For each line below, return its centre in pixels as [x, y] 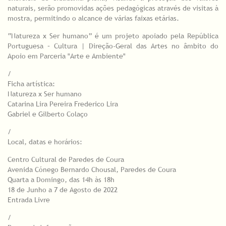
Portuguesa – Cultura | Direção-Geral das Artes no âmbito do [113, 46]
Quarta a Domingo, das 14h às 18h [61, 180]
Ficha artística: [31, 84]
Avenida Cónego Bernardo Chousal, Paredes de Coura [92, 170]
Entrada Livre [29, 200]
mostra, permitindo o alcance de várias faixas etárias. [93, 18]
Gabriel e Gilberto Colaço [48, 114]
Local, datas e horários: [45, 142]
